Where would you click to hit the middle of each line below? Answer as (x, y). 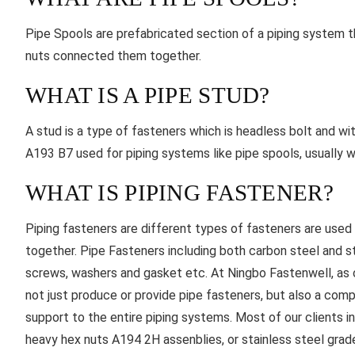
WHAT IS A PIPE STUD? (148, 95)
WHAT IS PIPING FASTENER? (179, 193)
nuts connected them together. (113, 56)
